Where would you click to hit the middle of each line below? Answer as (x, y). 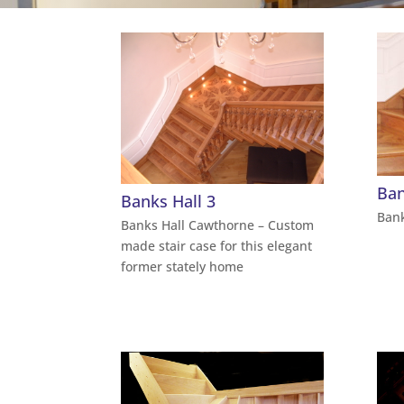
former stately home (183, 266)
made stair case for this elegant (217, 245)
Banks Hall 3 (169, 202)
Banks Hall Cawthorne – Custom (218, 225)
